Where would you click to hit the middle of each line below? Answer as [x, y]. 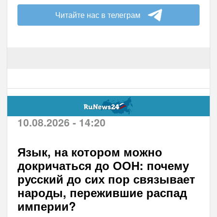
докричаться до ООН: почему [103, 165]
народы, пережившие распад [102, 192]
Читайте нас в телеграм [98, 15]
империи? [46, 206]
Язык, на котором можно [90, 151]
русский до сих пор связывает [106, 178]
